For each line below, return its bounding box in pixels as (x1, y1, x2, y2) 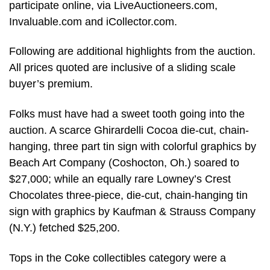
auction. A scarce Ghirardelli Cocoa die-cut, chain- (9, 124, 249, 136)
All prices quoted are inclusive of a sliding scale (9, 61, 236, 74)
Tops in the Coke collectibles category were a (9, 251, 226, 264)
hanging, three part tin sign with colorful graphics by (9, 140, 256, 152)
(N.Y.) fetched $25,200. (9, 221, 120, 234)
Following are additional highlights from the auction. (9, 45, 256, 58)
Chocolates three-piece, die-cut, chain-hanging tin (9, 189, 248, 201)
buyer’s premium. (9, 78, 93, 90)
